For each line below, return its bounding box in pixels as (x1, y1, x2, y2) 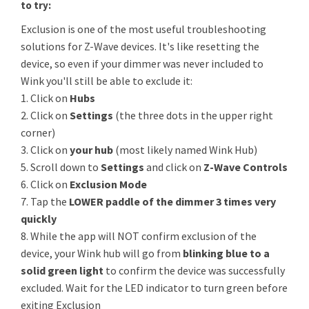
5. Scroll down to (21, 160, 101, 174)
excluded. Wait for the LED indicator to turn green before (21, 281, 288, 295)
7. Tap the (21, 195, 69, 208)
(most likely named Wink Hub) (113, 143, 257, 157)
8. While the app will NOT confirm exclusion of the (21, 229, 257, 243)
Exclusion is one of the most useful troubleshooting (21, 22, 266, 36)
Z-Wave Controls (203, 160, 288, 174)
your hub (70, 143, 113, 157)
